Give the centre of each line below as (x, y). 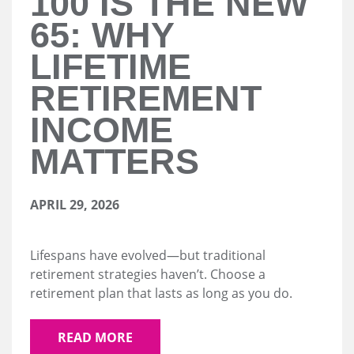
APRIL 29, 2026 (75, 205)
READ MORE (95, 337)
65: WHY (102, 36)
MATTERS (115, 162)
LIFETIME (111, 67)
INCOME (102, 130)
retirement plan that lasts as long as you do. (161, 294)
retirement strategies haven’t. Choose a (148, 275)
